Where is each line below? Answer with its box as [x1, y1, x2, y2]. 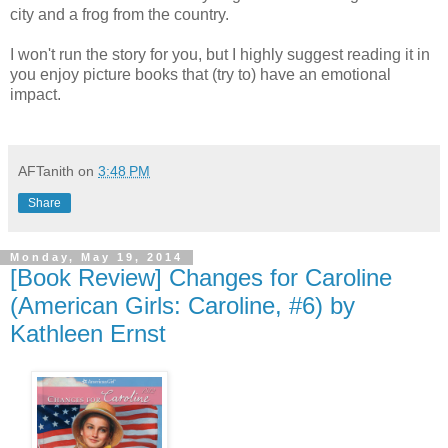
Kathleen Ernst [10, 319, 166, 347]
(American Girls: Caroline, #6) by [10, 291, 355, 319]
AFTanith [18, 162, 74, 179]
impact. [10, 85, 61, 103]
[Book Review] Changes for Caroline [10, 263, 392, 291]
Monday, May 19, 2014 [10, 251, 183, 264]
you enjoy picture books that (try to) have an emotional [10, 65, 391, 83]
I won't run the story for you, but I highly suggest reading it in [10, 45, 430, 63]
